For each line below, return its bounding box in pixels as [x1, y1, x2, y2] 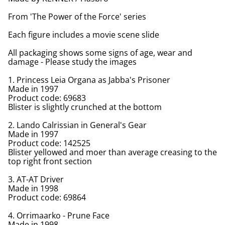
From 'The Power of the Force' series [8, 11, 146, 22]
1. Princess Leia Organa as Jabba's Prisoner [8, 74, 170, 85]
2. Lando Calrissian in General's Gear [8, 119, 147, 131]
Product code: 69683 [8, 92, 86, 103]
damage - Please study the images [8, 56, 137, 67]
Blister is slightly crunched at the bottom [8, 101, 162, 113]
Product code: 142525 [8, 137, 90, 149]
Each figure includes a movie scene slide [8, 29, 159, 40]
